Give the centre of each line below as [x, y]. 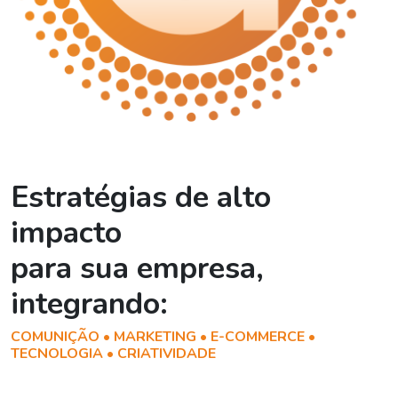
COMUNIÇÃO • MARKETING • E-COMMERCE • [163, 336]
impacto [66, 232]
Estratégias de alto [141, 197]
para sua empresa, [137, 268]
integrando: [89, 303]
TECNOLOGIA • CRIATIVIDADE [113, 353]
